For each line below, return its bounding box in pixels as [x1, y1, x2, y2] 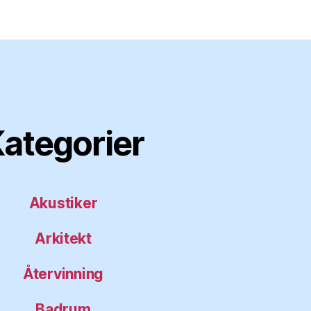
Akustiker [28, 194, 98, 212]
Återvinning [22, 264, 104, 283]
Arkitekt [35, 229, 92, 247]
